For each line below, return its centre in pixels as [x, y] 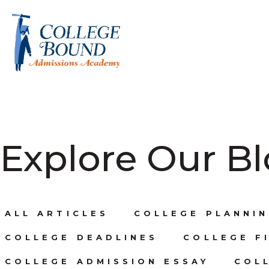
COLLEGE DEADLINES [82, 237]
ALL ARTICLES [57, 213]
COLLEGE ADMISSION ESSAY [107, 261]
